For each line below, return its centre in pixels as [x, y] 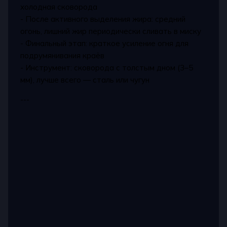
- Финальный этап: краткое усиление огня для [105, 43]
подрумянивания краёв [63, 55]
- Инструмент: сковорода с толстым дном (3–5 [107, 67]
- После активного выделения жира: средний [103, 19]
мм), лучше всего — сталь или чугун [85, 80]
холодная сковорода [59, 7]
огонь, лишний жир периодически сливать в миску [111, 31]
